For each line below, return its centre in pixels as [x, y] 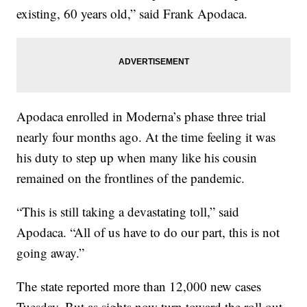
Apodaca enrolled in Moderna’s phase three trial [142, 116]
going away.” [51, 253]
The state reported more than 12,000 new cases [139, 286]
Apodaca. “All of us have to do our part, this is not [148, 232]
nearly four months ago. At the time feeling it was [146, 137]
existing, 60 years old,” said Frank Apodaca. [132, 14]
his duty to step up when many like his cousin [137, 158]
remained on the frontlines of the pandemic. [131, 178]
